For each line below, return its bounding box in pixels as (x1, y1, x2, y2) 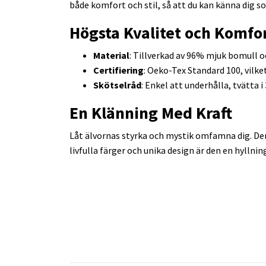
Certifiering (93, 64, 144, 76)
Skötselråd (93, 79, 141, 91)
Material (93, 49, 129, 61)
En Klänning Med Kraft (69, 102, 232, 123)
